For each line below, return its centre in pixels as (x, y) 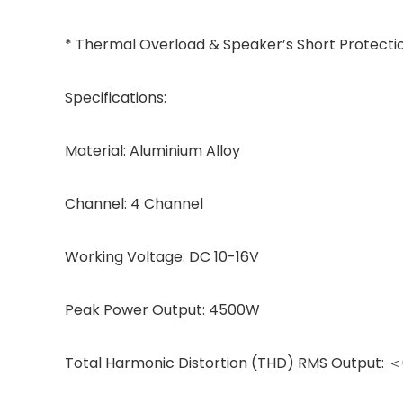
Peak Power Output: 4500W (162, 310)
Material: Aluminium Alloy (152, 151)
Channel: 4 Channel (134, 204)
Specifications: (116, 98)
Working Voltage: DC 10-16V (162, 257)
